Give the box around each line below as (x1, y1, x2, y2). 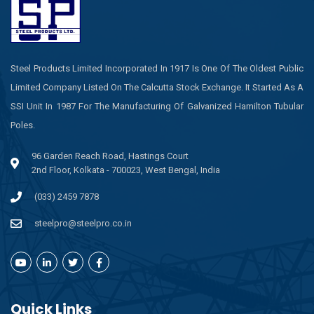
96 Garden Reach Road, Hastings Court (32, 151, 189, 161)
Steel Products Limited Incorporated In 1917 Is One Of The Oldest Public (11, 63, 303, 74)
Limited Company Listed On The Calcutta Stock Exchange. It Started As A (11, 82, 303, 93)
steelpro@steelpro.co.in (34, 218, 132, 228)
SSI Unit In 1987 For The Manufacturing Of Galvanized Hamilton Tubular (11, 101, 303, 111)
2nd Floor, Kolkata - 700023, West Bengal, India (32, 165, 220, 175)
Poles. (11, 120, 35, 130)
